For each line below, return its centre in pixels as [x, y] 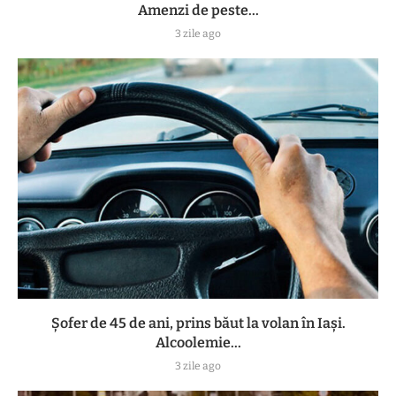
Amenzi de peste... [198, 11]
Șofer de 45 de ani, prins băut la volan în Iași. [198, 324]
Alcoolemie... [198, 343]
